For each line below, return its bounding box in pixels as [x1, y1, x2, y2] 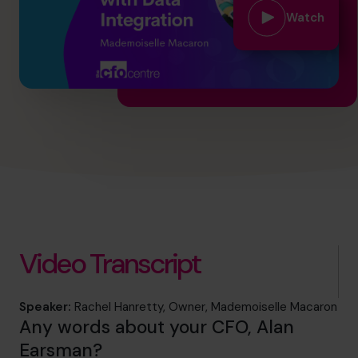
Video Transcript [19, 245, 201, 283]
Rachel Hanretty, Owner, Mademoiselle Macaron [71, 299, 337, 316]
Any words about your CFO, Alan [19, 316, 294, 340]
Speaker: [19, 299, 71, 316]
